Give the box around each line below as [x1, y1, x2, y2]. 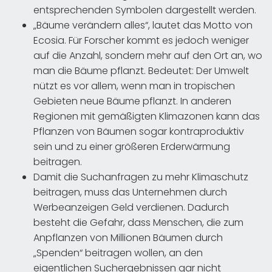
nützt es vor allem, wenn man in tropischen [33, 79, 235, 93]
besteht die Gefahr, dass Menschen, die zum [33, 216, 243, 230]
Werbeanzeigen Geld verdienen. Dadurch [33, 200, 229, 215]
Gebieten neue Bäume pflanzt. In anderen [33, 94, 231, 109]
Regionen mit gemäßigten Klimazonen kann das [33, 109, 260, 124]
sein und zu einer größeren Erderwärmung [33, 140, 230, 154]
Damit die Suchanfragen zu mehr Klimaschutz [33, 170, 248, 185]
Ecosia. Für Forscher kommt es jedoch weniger [33, 33, 249, 48]
